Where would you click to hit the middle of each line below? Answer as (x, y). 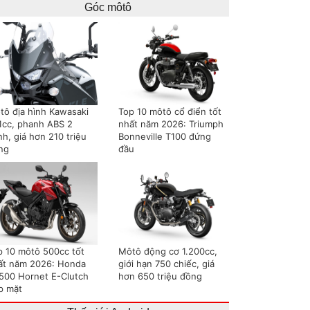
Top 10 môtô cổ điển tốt (170, 111)
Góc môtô (108, 7)
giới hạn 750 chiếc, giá (166, 264)
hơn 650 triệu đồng (160, 276)
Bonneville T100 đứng (165, 136)
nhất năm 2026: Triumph (171, 124)
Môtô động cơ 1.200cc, (168, 251)
